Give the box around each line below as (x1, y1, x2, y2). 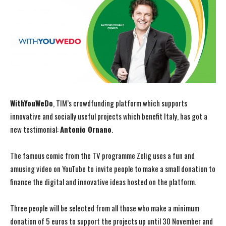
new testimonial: (10, 124, 60, 135)
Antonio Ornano (60, 124, 111, 135)
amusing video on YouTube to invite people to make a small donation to (10, 163, 215, 175)
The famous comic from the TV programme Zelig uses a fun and (10, 150, 195, 161)
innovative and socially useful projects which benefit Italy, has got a (10, 110, 207, 122)
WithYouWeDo (10, 97, 53, 109)
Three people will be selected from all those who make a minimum (10, 202, 199, 214)
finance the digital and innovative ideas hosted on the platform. (10, 176, 196, 188)
